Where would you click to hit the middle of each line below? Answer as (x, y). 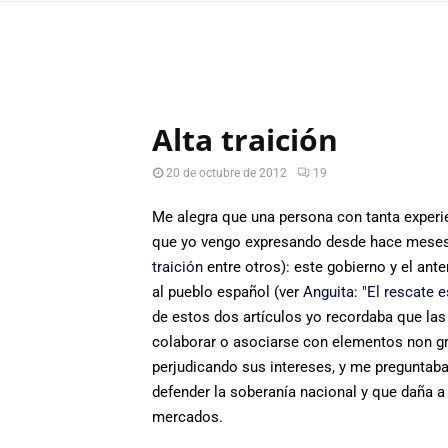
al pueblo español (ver (227, 291)
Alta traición (245, 139)
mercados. (187, 416)
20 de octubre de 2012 (226, 173)
